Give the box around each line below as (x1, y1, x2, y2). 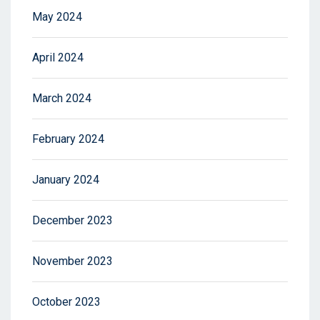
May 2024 (32, 10, 82, 24)
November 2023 (32, 254, 113, 268)
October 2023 (32, 295, 101, 309)
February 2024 (32, 132, 104, 146)
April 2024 (32, 51, 84, 64)
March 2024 (32, 91, 91, 105)
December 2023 (32, 214, 113, 227)
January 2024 (32, 173, 99, 186)
